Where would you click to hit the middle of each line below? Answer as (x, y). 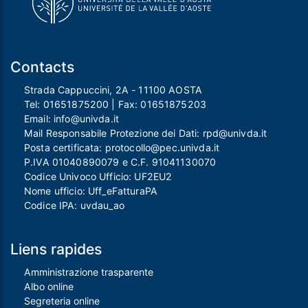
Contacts (42, 67)
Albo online (49, 287)
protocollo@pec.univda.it (162, 148)
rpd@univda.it (235, 133)
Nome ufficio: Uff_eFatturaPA (91, 191)
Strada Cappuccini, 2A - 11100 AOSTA (113, 90)
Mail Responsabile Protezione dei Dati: (113, 133)
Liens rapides (56, 249)
